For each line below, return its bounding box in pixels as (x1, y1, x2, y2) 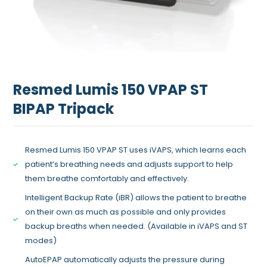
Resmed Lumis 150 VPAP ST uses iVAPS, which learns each (25, 144, 247, 156)
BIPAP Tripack (13, 99, 114, 119)
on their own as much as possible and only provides (25, 206, 226, 218)
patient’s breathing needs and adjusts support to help (25, 159, 234, 170)
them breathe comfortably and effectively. (25, 173, 190, 185)
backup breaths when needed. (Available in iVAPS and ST (25, 221, 248, 232)
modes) (25, 235, 57, 247)
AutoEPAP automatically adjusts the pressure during (25, 254, 225, 266)
